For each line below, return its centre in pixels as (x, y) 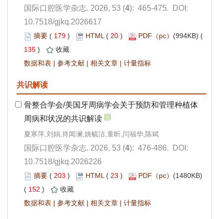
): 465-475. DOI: (159, 8)
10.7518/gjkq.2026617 (63, 22)
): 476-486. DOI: (159, 148)
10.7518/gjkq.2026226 (63, 162)
